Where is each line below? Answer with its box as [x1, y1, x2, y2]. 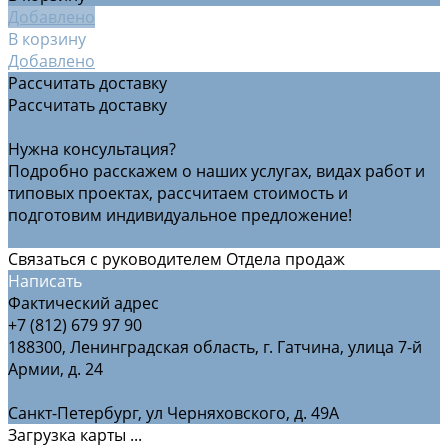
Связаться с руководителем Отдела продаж [8, 247, 345, 270]
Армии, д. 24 [8, 357, 103, 380]
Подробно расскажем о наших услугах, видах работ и [8, 159, 425, 182]
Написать [8, 269, 82, 292]
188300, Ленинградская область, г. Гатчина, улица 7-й [8, 335, 422, 358]
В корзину [8, 27, 86, 50]
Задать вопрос [8, 225, 121, 248]
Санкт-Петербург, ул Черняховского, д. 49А [8, 401, 339, 424]
